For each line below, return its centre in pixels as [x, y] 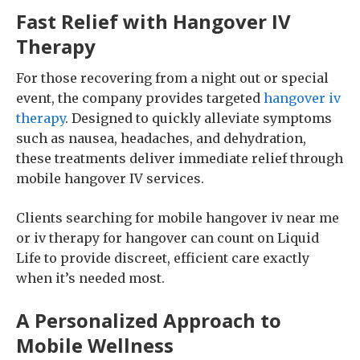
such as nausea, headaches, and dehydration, [161, 138]
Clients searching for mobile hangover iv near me [178, 218]
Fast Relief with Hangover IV [153, 21]
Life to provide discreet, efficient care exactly [163, 258]
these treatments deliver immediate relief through [180, 158]
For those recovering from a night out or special [172, 78]
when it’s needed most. [90, 278]
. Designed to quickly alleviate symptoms [198, 118]
